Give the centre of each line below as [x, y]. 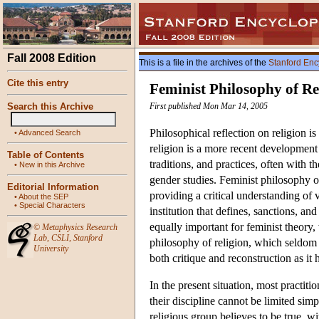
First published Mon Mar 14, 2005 [209, 106]
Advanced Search [49, 132]
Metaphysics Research [80, 227]
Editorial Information [53, 187]
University [51, 249]
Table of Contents [46, 155]
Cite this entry [38, 83]
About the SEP [43, 197]
